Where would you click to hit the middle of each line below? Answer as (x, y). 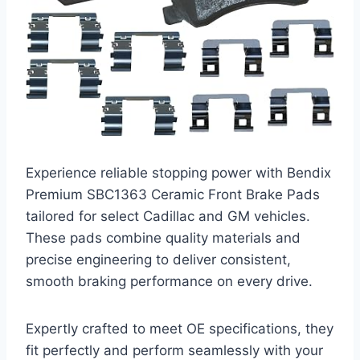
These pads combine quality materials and (163, 238)
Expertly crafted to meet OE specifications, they (180, 329)
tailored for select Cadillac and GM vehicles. (168, 217)
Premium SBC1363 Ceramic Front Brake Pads (173, 195)
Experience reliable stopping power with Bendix (178, 173)
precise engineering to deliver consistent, (158, 260)
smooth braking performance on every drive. (169, 282)
